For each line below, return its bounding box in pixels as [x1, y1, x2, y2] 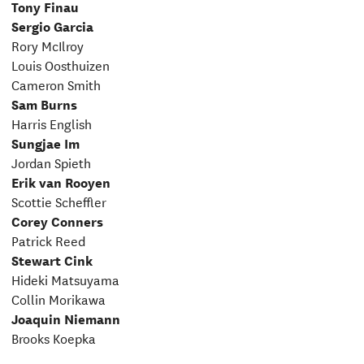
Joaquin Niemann [11, 307, 120, 328]
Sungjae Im [11, 132, 80, 153]
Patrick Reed [11, 229, 85, 250]
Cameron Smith [11, 73, 101, 94]
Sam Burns [11, 93, 77, 114]
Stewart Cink [11, 249, 93, 270]
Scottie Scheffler [11, 190, 106, 211]
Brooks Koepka [11, 327, 96, 348]
